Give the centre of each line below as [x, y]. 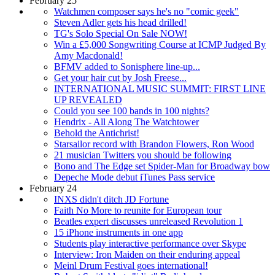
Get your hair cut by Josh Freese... [120, 78]
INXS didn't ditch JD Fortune [111, 199]
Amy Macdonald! [88, 56]
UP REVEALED [88, 100]
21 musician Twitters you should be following [143, 155]
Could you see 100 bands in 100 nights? [132, 111]
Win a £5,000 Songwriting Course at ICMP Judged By [160, 45]
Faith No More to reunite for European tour [138, 211]
